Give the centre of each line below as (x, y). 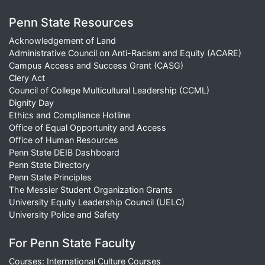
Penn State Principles (50, 177)
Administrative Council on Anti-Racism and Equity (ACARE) (125, 53)
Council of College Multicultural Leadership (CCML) (109, 91)
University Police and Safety (64, 215)
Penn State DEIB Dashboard (64, 153)
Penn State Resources (71, 23)
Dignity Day (31, 103)
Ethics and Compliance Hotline (70, 115)
